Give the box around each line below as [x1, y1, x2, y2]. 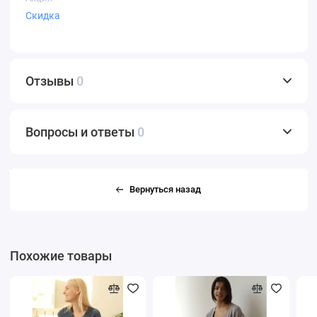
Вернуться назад [129, 183, 201, 195]
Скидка [25, 10, 60, 21]
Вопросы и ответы [25, 124, 137, 139]
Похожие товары [9, 248, 112, 263]
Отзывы [25, 73, 76, 88]
